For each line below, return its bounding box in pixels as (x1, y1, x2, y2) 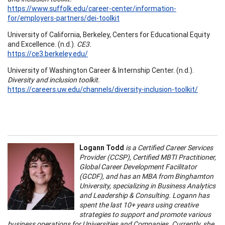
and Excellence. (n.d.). (8, 39, 75, 49)
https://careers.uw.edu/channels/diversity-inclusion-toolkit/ (8, 84, 198, 94)
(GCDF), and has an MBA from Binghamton (79, 171, 213, 181)
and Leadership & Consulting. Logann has (79, 190, 209, 200)
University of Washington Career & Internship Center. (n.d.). (8, 65, 194, 75)
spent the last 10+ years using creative (79, 200, 198, 209)
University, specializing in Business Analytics (79, 181, 215, 190)
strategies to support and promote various (79, 209, 211, 219)
